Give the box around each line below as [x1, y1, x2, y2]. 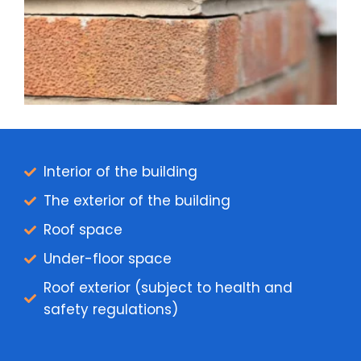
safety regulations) [43, 299, 178, 319]
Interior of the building [43, 161, 197, 181]
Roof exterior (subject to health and [43, 277, 293, 297]
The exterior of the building [43, 190, 230, 210]
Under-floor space [43, 248, 172, 268]
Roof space [43, 219, 122, 239]
